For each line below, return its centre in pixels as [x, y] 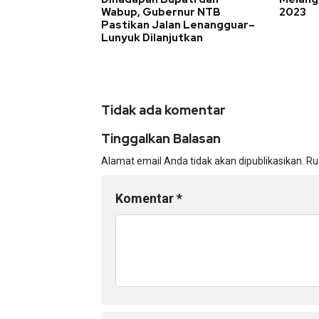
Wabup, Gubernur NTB [161, 12]
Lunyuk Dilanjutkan [152, 37]
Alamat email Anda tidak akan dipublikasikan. [203, 161]
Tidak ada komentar [163, 110]
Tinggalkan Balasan [161, 138]
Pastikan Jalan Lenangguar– [178, 25]
